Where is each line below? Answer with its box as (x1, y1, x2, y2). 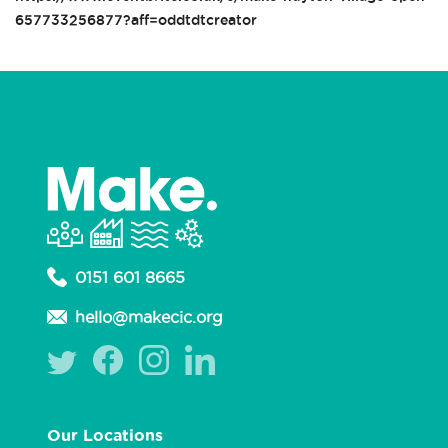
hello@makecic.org (75, 308, 223, 327)
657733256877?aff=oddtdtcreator (15, 11, 257, 28)
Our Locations (47, 426, 163, 445)
